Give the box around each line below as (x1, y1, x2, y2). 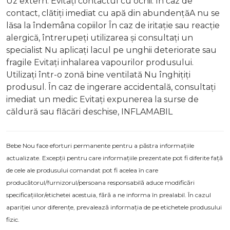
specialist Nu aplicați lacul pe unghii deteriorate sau (6, 45, 217, 55)
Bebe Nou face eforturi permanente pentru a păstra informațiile (6, 142, 194, 150)
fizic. (6, 216, 20, 224)
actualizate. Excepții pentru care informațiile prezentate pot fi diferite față (6, 154, 223, 162)
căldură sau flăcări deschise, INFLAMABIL (6, 107, 172, 117)
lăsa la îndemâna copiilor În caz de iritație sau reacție (6, 21, 220, 31)
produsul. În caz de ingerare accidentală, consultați (6, 82, 216, 92)
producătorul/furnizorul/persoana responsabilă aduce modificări (6, 179, 195, 187)
